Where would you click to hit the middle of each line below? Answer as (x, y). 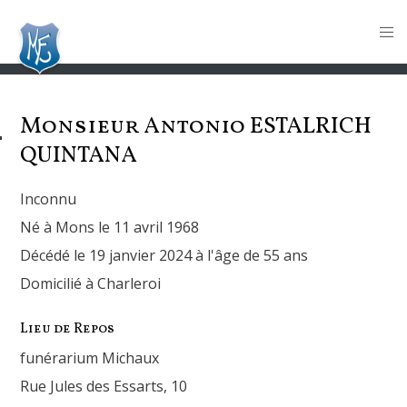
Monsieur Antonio (135, 127)
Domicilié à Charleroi (91, 283)
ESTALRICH (311, 127)
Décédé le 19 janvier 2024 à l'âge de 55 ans (164, 255)
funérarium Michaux (90, 358)
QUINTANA (79, 156)
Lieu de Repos (68, 329)
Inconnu (49, 199)
